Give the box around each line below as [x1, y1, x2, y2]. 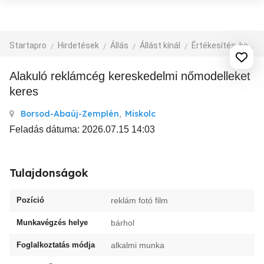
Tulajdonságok [9, 166, 88, 180]
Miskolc [125, 108, 156, 119]
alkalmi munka [111, 240, 164, 250]
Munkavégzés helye [16, 218, 88, 227]
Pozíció [16, 196, 44, 204]
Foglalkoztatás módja [16, 240, 95, 249]
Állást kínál [140, 41, 180, 50]
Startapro [9, 41, 47, 50]
